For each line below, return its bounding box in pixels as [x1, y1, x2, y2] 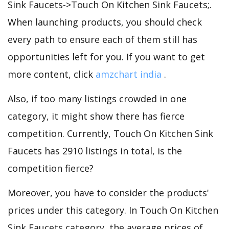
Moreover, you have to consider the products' [8, 186, 209, 199]
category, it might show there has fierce [8, 109, 185, 122]
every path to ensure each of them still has [8, 33, 197, 45]
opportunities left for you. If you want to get [8, 50, 205, 63]
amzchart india [96, 67, 162, 80]
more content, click [8, 67, 96, 80]
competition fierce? [8, 162, 94, 174]
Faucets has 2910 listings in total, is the [8, 144, 182, 157]
